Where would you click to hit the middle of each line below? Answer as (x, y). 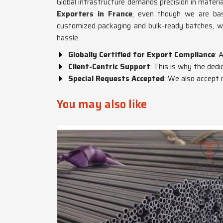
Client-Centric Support (109, 67)
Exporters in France (95, 14)
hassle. (68, 38)
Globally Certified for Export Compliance (142, 55)
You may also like (102, 104)
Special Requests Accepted (116, 79)
